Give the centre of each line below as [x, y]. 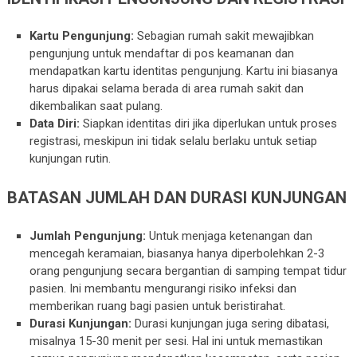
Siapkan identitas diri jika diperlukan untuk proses [209, 124]
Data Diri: [55, 124]
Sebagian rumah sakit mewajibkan [224, 36]
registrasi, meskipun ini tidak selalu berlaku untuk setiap [174, 141]
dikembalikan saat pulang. [96, 106]
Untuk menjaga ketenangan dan [229, 235]
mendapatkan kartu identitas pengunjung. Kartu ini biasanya [184, 71]
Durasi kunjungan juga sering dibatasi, [231, 323]
